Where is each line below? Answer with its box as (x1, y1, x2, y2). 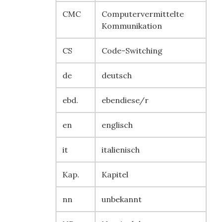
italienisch (102, 145, 140, 155)
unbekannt (102, 194, 142, 204)
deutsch (102, 70, 132, 80)
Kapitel (102, 169, 128, 179)
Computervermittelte (102, 9, 184, 19)
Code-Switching (102, 46, 163, 55)
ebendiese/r (102, 95, 149, 105)
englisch (102, 120, 133, 130)
